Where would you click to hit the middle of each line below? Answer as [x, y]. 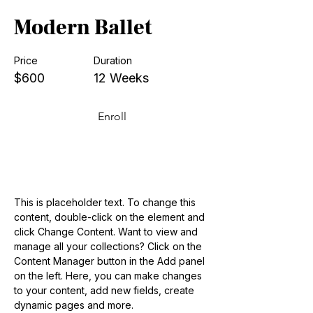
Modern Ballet [83, 28]
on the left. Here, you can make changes [109, 276]
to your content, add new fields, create [105, 291]
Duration [113, 61]
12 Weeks [121, 78]
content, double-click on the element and [111, 217]
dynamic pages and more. [74, 305]
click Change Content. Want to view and [107, 232]
